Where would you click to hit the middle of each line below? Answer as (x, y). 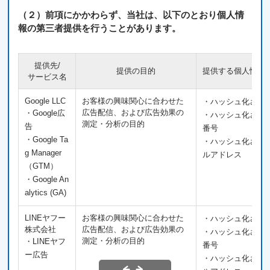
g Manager (43, 153)
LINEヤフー (46, 218)
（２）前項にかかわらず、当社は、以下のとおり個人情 (131, 15)
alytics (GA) (46, 193)
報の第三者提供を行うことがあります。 (100, 28)
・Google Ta (47, 140)
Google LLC (46, 101)
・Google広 (45, 113)
